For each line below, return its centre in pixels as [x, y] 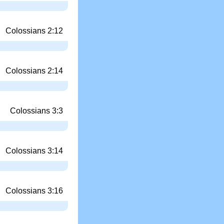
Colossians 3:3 [36, 110]
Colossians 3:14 [34, 150]
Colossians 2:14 [34, 70]
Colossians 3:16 [34, 190]
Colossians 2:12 [34, 30]
